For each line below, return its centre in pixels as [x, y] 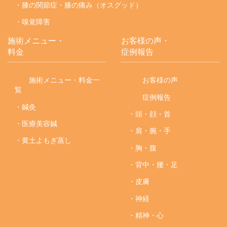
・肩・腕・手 [150, 131]
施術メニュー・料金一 [64, 80]
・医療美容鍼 [36, 123]
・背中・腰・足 [153, 165]
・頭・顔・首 [150, 114]
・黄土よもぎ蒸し [43, 141]
